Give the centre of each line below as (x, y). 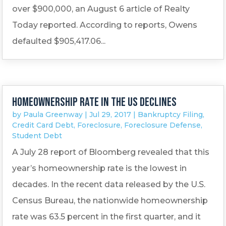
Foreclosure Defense (163, 125)
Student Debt (37, 135)
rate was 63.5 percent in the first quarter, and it (107, 216)
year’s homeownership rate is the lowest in (100, 168)
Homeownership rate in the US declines (95, 102)
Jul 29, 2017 (110, 114)
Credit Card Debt (43, 125)
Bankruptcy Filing (171, 114)
